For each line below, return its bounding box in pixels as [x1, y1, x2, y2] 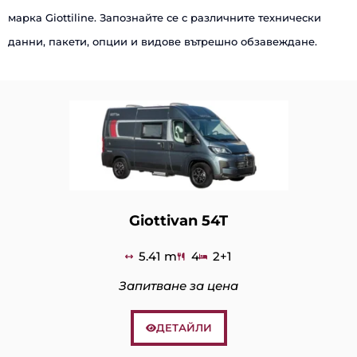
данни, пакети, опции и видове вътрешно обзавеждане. [8, 35, 317, 48]
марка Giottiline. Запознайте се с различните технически [8, 11, 321, 24]
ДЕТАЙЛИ [155, 321, 212, 335]
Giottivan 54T [129, 212, 228, 230]
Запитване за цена [119, 277, 238, 293]
